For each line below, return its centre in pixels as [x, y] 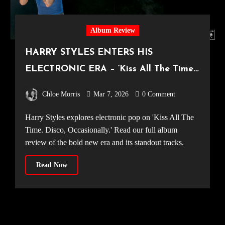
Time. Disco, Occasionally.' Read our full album [101, 130]
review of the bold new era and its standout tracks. [104, 143]
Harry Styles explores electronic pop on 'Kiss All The [28, 118]
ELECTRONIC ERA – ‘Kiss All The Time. [110, 69]
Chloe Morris [61, 94]
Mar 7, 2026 [111, 94]
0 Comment [158, 94]
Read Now [51, 165]
